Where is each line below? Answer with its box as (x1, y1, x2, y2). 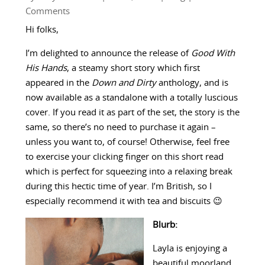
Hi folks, (25, 25, 59, 34)
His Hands (25, 63, 67, 73)
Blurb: (152, 220, 177, 230)
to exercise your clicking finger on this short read (25, 152, 224, 161)
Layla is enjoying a (152, 244, 227, 253)
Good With (190, 49, 235, 58)
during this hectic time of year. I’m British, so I (25, 182, 212, 191)
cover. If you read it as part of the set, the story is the (25, 108, 240, 117)
